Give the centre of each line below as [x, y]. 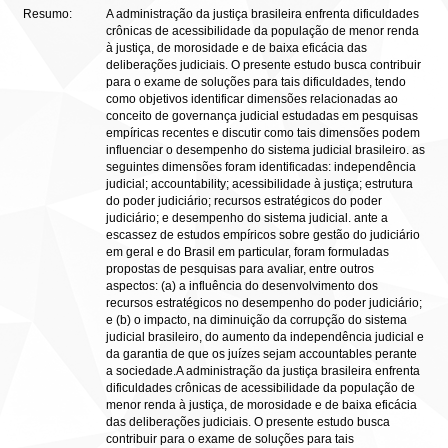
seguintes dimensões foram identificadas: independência [261, 167]
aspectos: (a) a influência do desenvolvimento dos [242, 286]
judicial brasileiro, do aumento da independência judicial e [265, 337]
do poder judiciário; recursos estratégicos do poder [244, 201]
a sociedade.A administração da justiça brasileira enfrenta [263, 371]
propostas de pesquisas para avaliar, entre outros [240, 269]
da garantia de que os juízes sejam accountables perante [261, 354]
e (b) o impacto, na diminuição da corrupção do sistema [256, 320]
